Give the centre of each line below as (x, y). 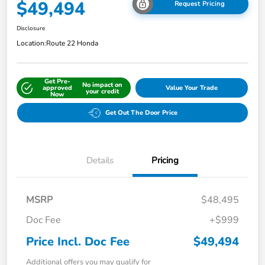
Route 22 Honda (72, 43)
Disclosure (31, 29)
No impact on (103, 85)
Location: (31, 43)
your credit (103, 91)
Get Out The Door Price (141, 113)
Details (100, 161)
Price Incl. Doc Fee (78, 242)
